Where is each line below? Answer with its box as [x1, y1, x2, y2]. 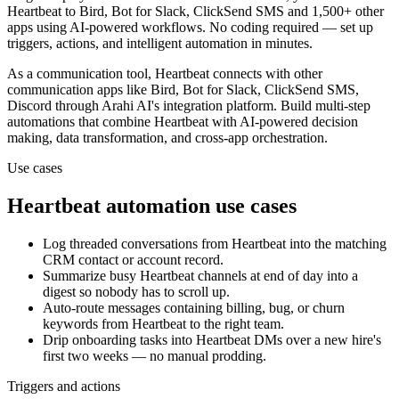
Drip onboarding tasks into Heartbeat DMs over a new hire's [43, 332, 381, 348]
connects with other [209, 66, 322, 82]
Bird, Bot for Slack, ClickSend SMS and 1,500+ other [79, 4, 384, 20]
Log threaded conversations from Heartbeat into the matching [43, 236, 387, 252]
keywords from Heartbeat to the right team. [43, 316, 284, 332]
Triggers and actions [7, 379, 120, 395]
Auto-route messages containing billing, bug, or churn [43, 300, 345, 316]
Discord [7, 98, 52, 114]
